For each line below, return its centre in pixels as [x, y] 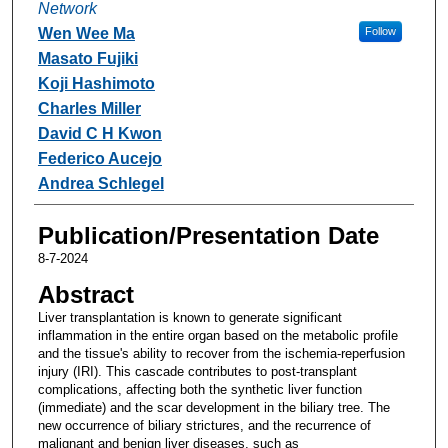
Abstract [85, 294]
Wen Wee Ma [86, 33]
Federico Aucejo [99, 158]
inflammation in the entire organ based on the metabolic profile [217, 335]
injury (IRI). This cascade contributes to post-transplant [197, 371]
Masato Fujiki [87, 58]
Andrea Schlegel [100, 183]
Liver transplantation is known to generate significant [189, 317]
